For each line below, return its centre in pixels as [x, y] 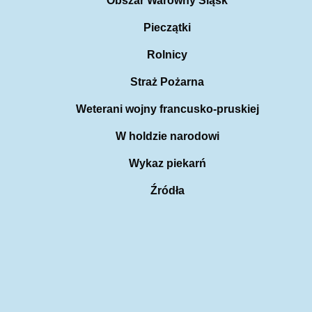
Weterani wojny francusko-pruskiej [167, 109]
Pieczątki [167, 28]
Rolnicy [167, 55]
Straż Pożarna [167, 82]
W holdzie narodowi [167, 136]
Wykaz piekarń [167, 163]
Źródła [167, 190]
